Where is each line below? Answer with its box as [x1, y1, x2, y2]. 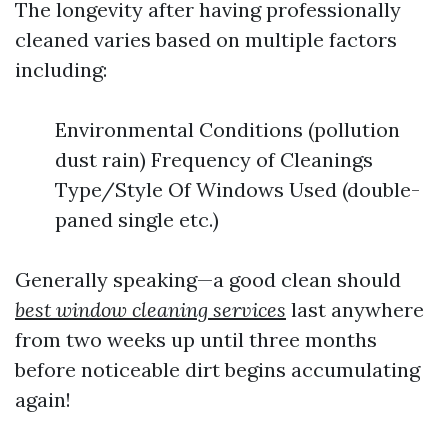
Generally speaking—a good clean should [15, 267, 401, 292]
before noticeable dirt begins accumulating [15, 357, 420, 382]
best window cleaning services [15, 297, 286, 322]
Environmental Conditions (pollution [55, 117, 400, 142]
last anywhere [286, 297, 424, 322]
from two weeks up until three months [15, 327, 377, 352]
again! [15, 387, 71, 412]
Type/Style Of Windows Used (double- [55, 177, 420, 202]
